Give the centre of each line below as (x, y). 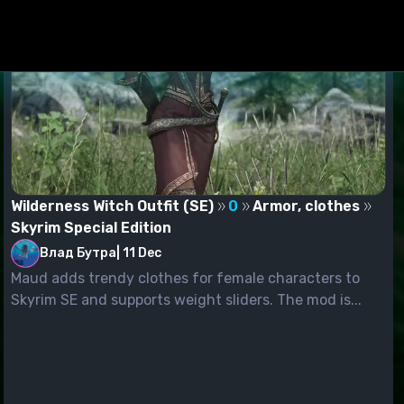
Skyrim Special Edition (91, 227)
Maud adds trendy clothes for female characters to (185, 278)
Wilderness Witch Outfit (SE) (112, 206)
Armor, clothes (306, 206)
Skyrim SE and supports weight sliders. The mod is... (186, 299)
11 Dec (142, 253)
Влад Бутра (78, 252)
